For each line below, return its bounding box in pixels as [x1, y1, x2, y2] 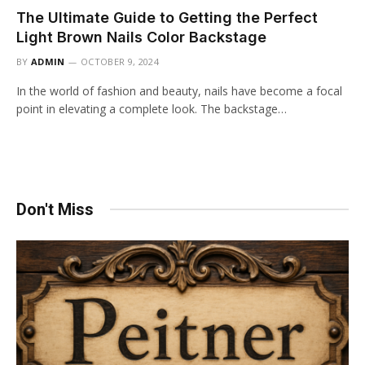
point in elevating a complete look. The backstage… [16, 100, 287, 117]
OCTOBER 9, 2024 [81, 55, 159, 68]
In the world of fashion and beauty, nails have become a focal [16, 82, 342, 99]
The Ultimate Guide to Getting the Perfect [16, 8, 318, 26]
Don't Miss [16, 199, 94, 219]
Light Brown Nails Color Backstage [16, 28, 266, 46]
